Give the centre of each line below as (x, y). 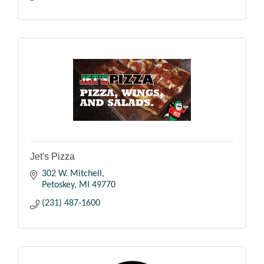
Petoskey (58, 185)
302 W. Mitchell (72, 174)
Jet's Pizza (52, 156)
